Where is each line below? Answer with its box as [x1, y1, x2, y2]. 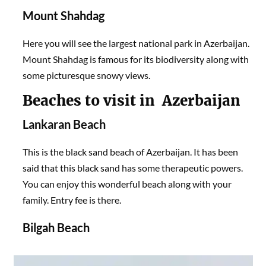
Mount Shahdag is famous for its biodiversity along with [23, 53, 249, 65]
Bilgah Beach [23, 220, 90, 235]
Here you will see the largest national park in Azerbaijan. [23, 37, 250, 49]
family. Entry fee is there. [23, 194, 125, 205]
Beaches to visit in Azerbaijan [23, 91, 241, 110]
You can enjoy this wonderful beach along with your [23, 178, 232, 189]
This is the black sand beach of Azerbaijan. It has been [23, 145, 239, 157]
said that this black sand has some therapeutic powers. [23, 161, 243, 173]
